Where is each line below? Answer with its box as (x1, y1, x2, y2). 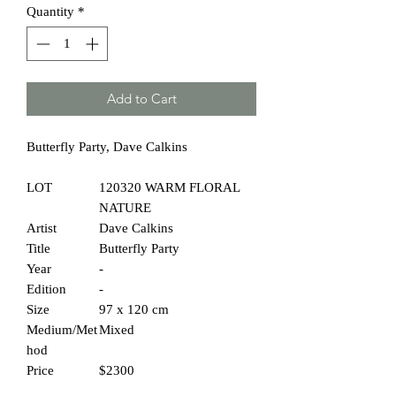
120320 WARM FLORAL (99, 179, 240, 194)
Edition (27, 281, 66, 296)
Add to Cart (106, 89, 177, 107)
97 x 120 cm (99, 301, 169, 316)
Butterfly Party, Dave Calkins (27, 139, 187, 154)
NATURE (99, 200, 151, 215)
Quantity (27, 4, 74, 19)
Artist (27, 220, 57, 235)
